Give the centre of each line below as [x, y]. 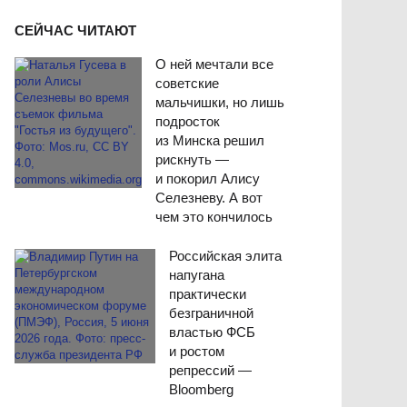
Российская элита [226, 256]
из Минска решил [210, 141]
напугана [197, 275]
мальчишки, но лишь [220, 103]
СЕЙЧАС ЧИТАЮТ [75, 31]
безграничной [212, 313]
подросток [188, 122]
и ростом [197, 352]
